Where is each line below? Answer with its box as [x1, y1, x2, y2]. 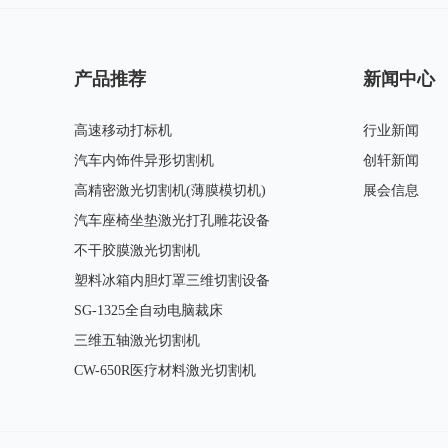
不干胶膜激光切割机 [74, 242, 201, 258]
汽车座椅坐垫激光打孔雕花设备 [74, 212, 271, 228]
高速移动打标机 [74, 122, 173, 138]
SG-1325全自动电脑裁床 [74, 302, 224, 318]
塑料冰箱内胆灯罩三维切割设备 [74, 272, 271, 288]
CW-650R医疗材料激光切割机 [74, 362, 257, 378]
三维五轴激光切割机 [74, 332, 201, 348]
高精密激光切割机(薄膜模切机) [74, 182, 267, 198]
